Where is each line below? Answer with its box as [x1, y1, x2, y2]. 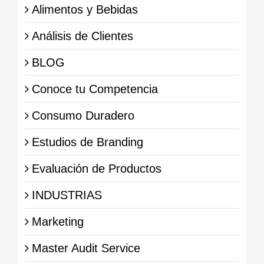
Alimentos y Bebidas [31, 2, 138, 16]
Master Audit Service [31, 241, 140, 255]
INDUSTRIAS [31, 188, 102, 202]
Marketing [31, 214, 84, 228]
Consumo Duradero [31, 108, 134, 122]
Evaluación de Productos [31, 161, 161, 175]
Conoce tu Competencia [31, 82, 158, 95]
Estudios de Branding [31, 135, 143, 148]
